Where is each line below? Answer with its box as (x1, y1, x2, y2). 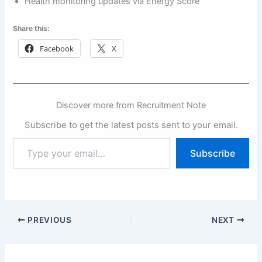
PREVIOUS (25, 215, 72, 225)
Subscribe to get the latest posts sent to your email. (24, 119, 238, 131)
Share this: (13, 24, 50, 33)
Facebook (40, 43, 74, 54)
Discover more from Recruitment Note (56, 100, 206, 111)
